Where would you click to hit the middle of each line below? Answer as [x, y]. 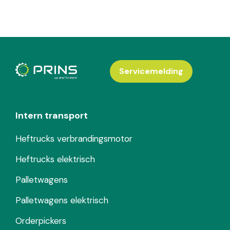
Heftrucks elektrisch [55, 159]
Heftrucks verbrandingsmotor [74, 139]
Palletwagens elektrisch [62, 200]
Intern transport [52, 116]
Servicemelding [151, 71]
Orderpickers [41, 221]
